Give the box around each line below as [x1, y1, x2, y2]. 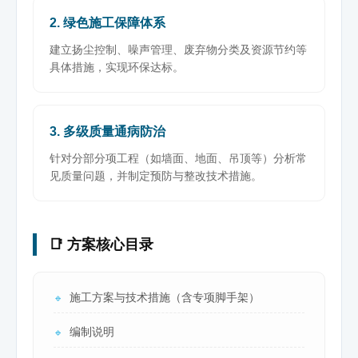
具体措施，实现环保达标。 [50, 61, 184, 74]
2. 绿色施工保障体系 [50, 16, 165, 30]
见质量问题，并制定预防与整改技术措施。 [50, 169, 262, 183]
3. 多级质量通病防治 [50, 125, 165, 139]
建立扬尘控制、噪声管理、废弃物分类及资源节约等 [50, 43, 307, 57]
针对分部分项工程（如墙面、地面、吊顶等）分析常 [50, 152, 307, 165]
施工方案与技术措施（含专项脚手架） [70, 291, 260, 304]
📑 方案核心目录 [49, 237, 153, 253]
